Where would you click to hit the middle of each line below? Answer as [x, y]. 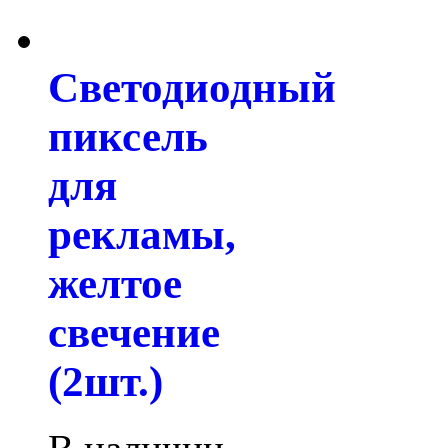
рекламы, [142, 234]
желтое [115, 283]
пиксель [128, 136]
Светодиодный [192, 87]
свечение [134, 332]
